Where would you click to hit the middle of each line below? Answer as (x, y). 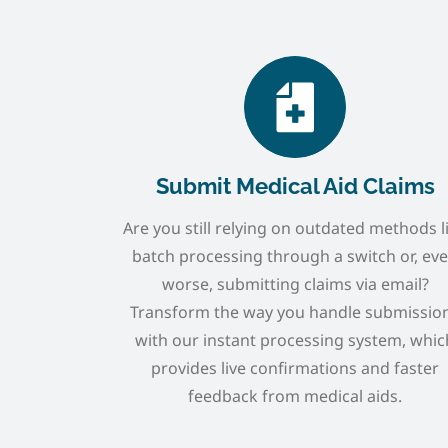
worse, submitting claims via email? (295, 283)
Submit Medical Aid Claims (295, 185)
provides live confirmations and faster (295, 367)
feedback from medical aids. (295, 395)
